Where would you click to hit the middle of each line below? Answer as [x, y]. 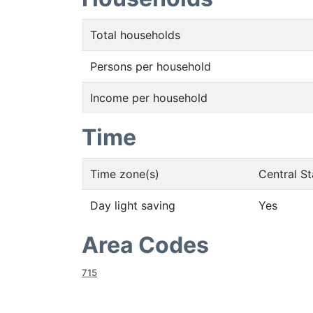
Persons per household [151, 66]
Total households [135, 35]
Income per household [149, 98]
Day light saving [133, 205]
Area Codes [145, 245]
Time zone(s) [125, 174]
